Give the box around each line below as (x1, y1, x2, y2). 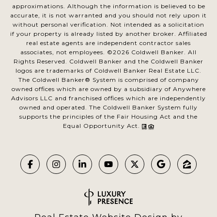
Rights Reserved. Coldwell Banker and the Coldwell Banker (14, 58, 203, 65)
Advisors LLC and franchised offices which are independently (11, 94, 206, 102)
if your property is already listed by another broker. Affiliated (10, 30, 207, 38)
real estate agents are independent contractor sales (26, 39, 191, 47)
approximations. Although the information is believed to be (12, 2, 205, 10)
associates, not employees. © (20, 48, 113, 56)
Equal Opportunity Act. (63, 122, 142, 130)
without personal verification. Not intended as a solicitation (13, 21, 204, 29)
